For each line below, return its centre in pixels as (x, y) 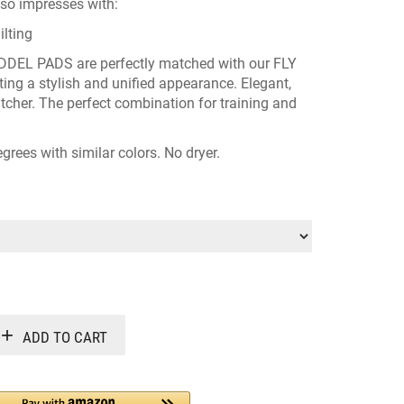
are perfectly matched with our (173, 64)
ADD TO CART (65, 337)
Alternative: (170, 324)
